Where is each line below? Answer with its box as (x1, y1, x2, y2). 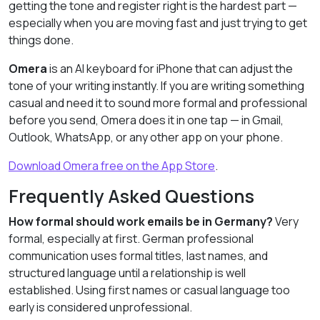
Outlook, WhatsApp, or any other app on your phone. (9, 129, 283, 145)
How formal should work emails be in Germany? (9, 214, 273, 229)
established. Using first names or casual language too (9, 282, 290, 298)
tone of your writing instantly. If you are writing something (9, 78, 304, 94)
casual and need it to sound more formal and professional (9, 95, 307, 111)
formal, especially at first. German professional (9, 231, 254, 246)
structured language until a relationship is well (9, 265, 246, 281)
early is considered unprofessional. (9, 299, 192, 315)
